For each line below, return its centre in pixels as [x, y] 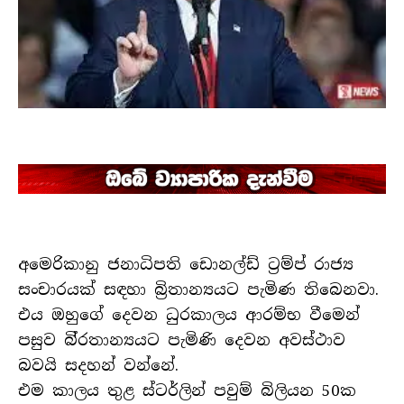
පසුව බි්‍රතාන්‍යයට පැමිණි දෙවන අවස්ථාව [182, 340]
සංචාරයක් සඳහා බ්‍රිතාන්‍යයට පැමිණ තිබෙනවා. [198, 290]
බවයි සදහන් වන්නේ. [98, 366]
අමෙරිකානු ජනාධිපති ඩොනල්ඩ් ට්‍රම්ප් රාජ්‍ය [186, 265]
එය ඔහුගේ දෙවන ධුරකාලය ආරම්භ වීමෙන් [189, 315]
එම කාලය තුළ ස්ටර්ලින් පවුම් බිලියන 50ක [187, 391]
